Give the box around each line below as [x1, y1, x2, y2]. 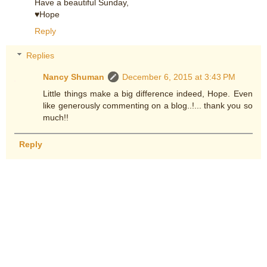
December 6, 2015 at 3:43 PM [122, 72, 236, 82]
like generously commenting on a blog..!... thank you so [43, 101, 253, 111]
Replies [26, 51, 55, 61]
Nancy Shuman [43, 72, 105, 82]
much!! [43, 113, 69, 123]
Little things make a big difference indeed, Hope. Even [43, 89, 253, 99]
